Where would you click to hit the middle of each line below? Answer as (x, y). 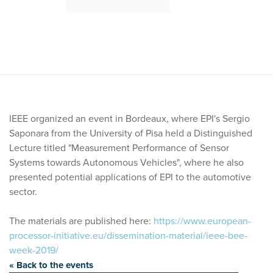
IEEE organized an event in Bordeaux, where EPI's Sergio (129, 119)
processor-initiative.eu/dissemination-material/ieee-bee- (128, 236)
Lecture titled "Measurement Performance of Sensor (119, 148)
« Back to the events (51, 265)
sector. (23, 192)
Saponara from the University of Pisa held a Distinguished (131, 133)
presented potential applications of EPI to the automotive (130, 177)
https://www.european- (202, 221)
